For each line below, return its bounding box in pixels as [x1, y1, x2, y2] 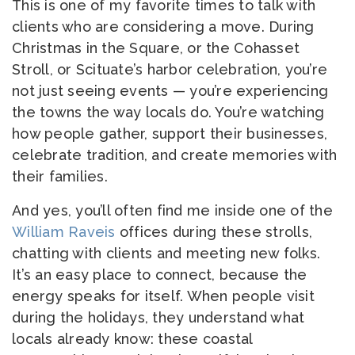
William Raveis [12, 223, 116, 240]
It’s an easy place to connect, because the [12, 266, 307, 283]
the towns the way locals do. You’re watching [12, 104, 324, 120]
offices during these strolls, [115, 223, 312, 240]
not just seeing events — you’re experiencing [12, 82, 328, 99]
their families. [12, 168, 108, 185]
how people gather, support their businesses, [12, 125, 327, 142]
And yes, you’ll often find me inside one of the [12, 202, 333, 219]
